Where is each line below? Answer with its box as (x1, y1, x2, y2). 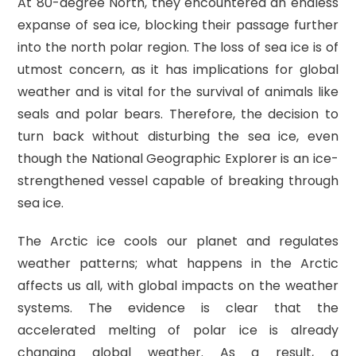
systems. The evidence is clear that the (17, 299, 339, 317)
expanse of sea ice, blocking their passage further (17, 16, 339, 34)
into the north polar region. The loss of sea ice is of (17, 38, 339, 56)
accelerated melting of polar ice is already (17, 321, 339, 339)
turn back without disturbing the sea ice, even (17, 127, 339, 145)
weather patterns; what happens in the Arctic (17, 254, 339, 273)
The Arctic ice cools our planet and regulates (17, 232, 339, 250)
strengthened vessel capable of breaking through (17, 172, 339, 190)
